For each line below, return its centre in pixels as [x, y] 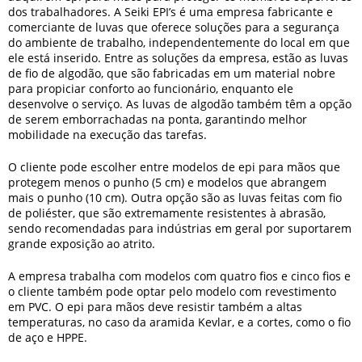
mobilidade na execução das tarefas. [107, 135]
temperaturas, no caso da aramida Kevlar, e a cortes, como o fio [179, 322]
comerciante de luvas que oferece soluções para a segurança [174, 27]
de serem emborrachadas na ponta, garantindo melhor [158, 119]
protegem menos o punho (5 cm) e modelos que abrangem [167, 182]
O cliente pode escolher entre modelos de [123, 167]
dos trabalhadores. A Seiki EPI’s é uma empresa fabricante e [170, 12]
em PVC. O [38, 307]
